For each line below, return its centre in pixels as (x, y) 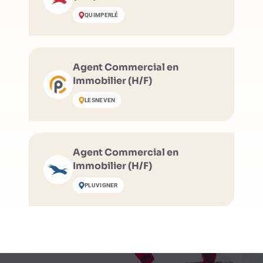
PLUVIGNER (101, 185)
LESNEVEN (100, 100)
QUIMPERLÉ (102, 15)
